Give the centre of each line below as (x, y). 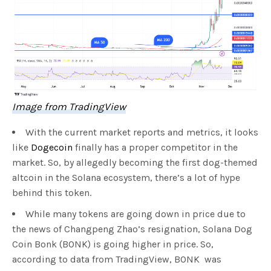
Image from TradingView (69, 107)
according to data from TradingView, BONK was (117, 260)
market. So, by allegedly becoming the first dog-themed (135, 163)
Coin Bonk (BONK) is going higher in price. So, (113, 244)
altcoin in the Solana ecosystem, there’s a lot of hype (126, 178)
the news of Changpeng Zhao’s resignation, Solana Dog (132, 229)
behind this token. (53, 193)
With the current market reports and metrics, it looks (142, 132)
